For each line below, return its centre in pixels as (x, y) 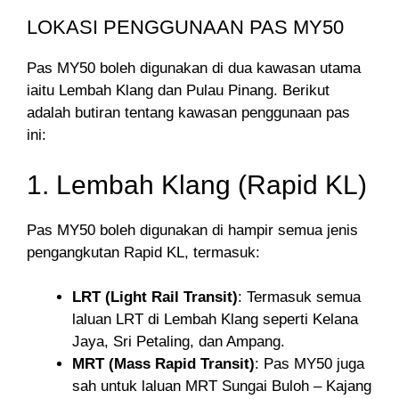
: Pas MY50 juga (309, 364)
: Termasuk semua (299, 297)
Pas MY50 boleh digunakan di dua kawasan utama (194, 69)
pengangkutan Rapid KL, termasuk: (143, 252)
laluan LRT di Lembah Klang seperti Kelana (215, 320)
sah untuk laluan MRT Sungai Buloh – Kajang (222, 387)
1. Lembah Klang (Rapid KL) (197, 184)
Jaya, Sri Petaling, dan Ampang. (179, 342)
